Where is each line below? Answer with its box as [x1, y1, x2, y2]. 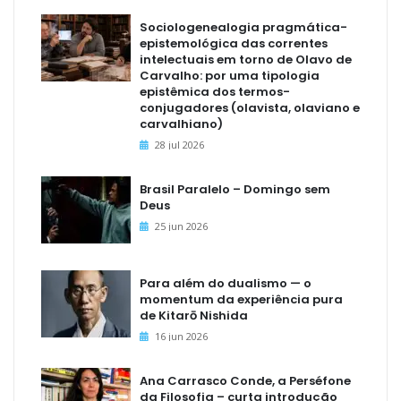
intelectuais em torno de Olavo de [140, 51, 352, 69]
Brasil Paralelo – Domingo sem [140, 181, 330, 199]
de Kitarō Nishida [140, 307, 248, 325]
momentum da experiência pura [140, 291, 343, 309]
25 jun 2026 [155, 219, 208, 234]
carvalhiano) [140, 115, 223, 133]
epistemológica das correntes [140, 35, 328, 53]
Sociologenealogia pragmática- [140, 19, 347, 37]
